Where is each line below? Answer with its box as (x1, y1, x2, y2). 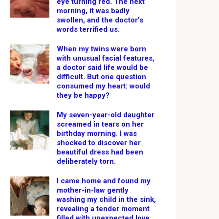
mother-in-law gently (57, 186, 129, 195)
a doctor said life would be (57, 63, 148, 72)
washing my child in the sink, (57, 195, 156, 204)
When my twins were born (57, 44, 146, 53)
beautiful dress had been (57, 148, 143, 156)
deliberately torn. (57, 157, 116, 166)
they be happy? (57, 91, 109, 100)
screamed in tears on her (57, 120, 144, 129)
